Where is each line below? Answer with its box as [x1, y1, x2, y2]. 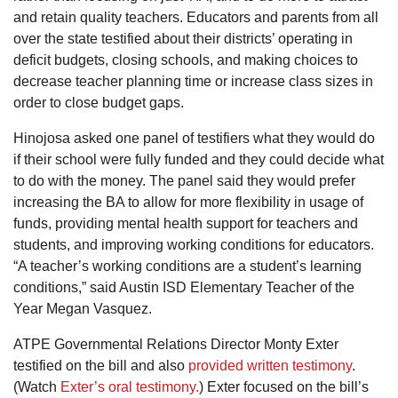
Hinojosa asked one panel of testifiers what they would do [13, 131, 375, 147]
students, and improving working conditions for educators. [13, 237, 374, 253]
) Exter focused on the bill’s [199, 379, 369, 395]
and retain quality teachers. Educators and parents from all [13, 10, 378, 26]
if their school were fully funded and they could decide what [13, 152, 384, 168]
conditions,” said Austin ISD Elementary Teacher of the [13, 280, 354, 296]
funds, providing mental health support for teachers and [13, 216, 358, 232]
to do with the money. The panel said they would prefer [13, 173, 355, 189]
